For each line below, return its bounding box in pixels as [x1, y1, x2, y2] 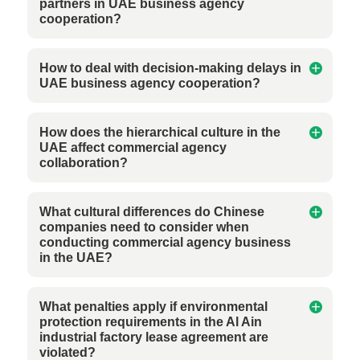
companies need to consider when [39, 220, 250, 234]
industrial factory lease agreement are [39, 330, 269, 344]
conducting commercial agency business [39, 235, 292, 249]
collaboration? [39, 156, 129, 170]
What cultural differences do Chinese [39, 205, 265, 219]
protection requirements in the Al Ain [39, 315, 263, 329]
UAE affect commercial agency [39, 141, 227, 154]
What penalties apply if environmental [39, 300, 268, 313]
